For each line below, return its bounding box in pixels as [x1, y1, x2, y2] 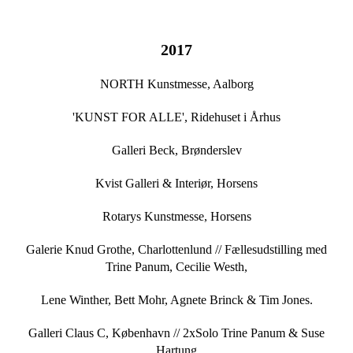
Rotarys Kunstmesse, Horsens [102, 210, 251, 224]
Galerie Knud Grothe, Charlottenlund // [26, 243, 221, 257]
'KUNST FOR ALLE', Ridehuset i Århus [72, 110, 281, 124]
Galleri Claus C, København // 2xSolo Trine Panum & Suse [28, 326, 325, 340]
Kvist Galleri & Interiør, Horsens [95, 176, 258, 191]
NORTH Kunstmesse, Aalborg [99, 77, 254, 91]
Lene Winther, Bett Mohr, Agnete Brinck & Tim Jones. [40, 293, 313, 307]
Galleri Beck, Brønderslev [111, 143, 242, 158]
